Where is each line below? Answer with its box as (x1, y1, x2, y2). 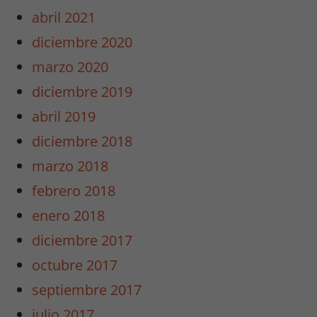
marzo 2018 (32, 156, 109, 176)
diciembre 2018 (32, 132, 133, 151)
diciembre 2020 (32, 33, 133, 52)
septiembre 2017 (32, 280, 142, 300)
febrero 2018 (32, 181, 116, 201)
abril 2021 (32, 8, 96, 28)
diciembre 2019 (32, 82, 133, 102)
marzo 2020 (32, 57, 109, 77)
